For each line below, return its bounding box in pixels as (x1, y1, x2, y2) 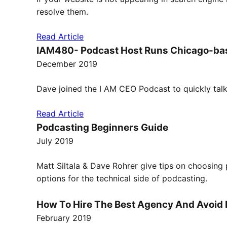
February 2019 (36, 213, 91, 223)
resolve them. (36, 7, 88, 17)
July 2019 (36, 136, 73, 146)
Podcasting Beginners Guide (36, 122, 168, 133)
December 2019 (36, 59, 97, 69)
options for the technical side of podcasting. (36, 173, 207, 183)
